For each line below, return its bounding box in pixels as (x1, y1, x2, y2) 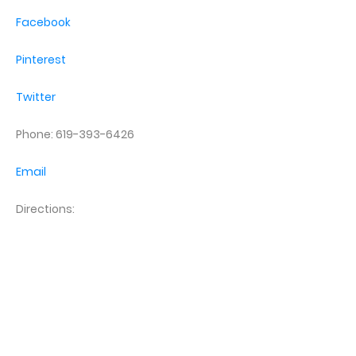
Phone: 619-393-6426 (16, 126, 134, 143)
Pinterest (16, 52, 66, 68)
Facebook (16, 14, 71, 31)
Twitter (16, 89, 56, 106)
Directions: (16, 201, 75, 218)
